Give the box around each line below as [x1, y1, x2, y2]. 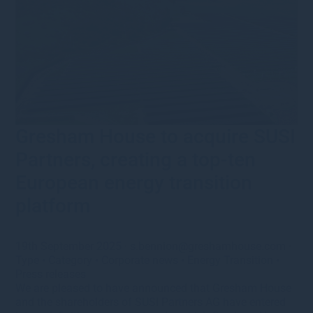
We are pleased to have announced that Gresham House [15, 282, 292, 296]
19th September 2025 [15, 240, 125, 254]
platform [15, 194, 91, 218]
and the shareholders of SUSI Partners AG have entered [15, 296, 286, 310]
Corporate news [101, 254, 179, 268]
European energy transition [15, 171, 253, 195]
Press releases [15, 268, 87, 282]
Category [48, 254, 93, 268]
